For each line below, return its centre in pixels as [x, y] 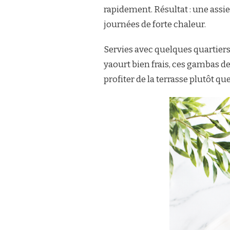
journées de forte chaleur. [155, 24]
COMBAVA [85, 68]
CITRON [83, 39]
